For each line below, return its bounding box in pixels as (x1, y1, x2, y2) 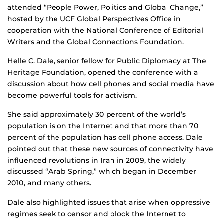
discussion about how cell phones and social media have (7, 79, 214, 89)
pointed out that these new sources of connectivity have (7, 144, 213, 154)
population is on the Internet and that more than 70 (7, 121, 199, 131)
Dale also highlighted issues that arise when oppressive (7, 198, 210, 207)
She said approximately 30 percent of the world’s (7, 110, 186, 119)
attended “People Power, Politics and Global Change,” (7, 3, 203, 12)
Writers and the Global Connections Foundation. (7, 37, 184, 47)
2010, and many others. (7, 178, 91, 188)
